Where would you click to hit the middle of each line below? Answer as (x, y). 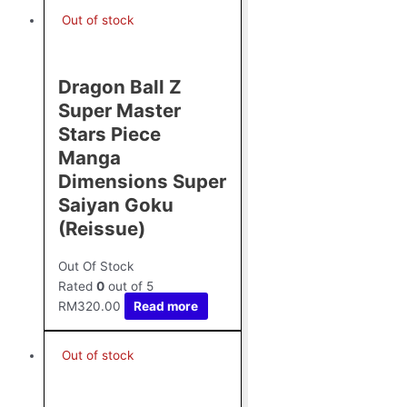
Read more (166, 306)
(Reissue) (102, 228)
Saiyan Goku (116, 204)
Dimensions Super (142, 181)
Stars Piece (109, 134)
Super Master (119, 110)
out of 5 (129, 286)
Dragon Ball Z (120, 86)
